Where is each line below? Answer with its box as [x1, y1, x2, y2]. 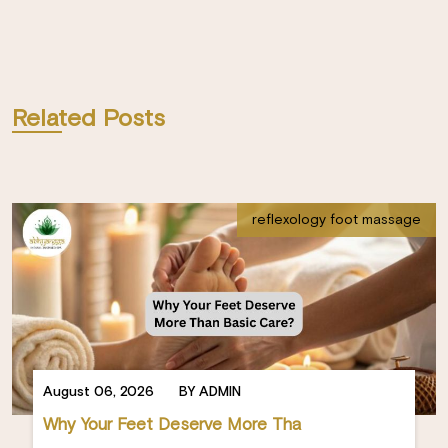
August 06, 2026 [43, 384, 155, 399]
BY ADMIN [179, 384, 242, 399]
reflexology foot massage [252, 212, 421, 227]
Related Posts [12, 106, 165, 131]
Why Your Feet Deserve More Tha [43, 416, 302, 434]
